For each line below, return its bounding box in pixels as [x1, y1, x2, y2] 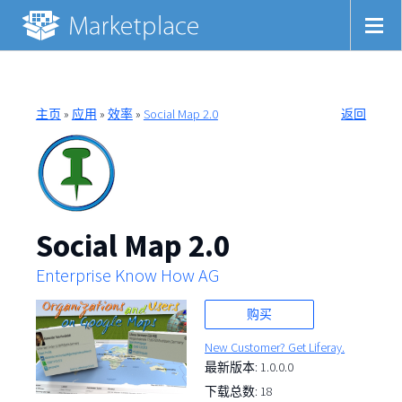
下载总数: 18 [205, 382, 274, 399]
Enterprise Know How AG [35, 263, 219, 287]
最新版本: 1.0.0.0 [205, 358, 294, 375]
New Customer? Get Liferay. [205, 338, 345, 355]
